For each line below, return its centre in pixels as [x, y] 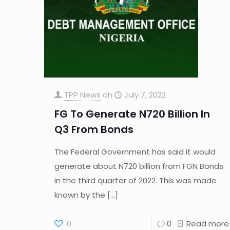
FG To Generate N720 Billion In [132, 114]
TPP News [82, 95]
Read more [207, 224]
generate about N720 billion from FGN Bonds [139, 166]
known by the [80, 195]
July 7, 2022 [145, 95]
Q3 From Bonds [94, 129]
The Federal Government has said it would [135, 152]
